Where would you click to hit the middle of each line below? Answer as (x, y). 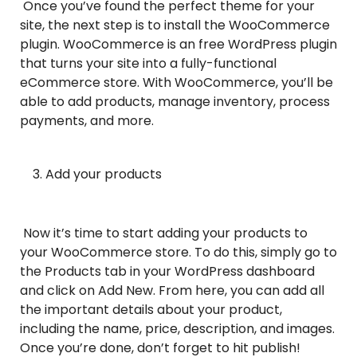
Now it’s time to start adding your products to (164, 233)
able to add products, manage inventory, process (175, 102)
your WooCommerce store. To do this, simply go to (178, 253)
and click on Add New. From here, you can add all (172, 291)
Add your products (104, 175)
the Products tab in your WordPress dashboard (167, 272)
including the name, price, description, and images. (177, 329)
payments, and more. (87, 121)
